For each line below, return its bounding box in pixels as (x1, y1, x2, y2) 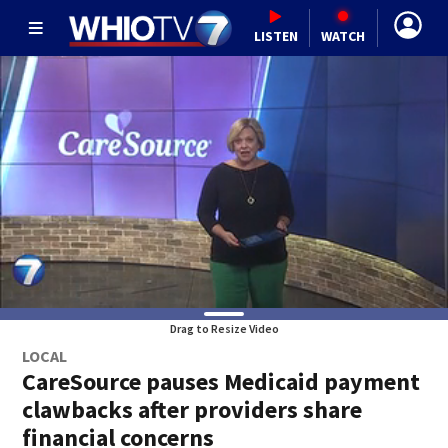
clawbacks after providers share (22, 394, 363, 425)
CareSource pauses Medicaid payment (22, 366, 421, 397)
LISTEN (253, 26, 298, 45)
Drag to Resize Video (169, 321, 279, 336)
